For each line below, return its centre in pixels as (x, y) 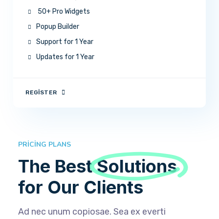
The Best (58, 166)
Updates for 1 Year (66, 57)
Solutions (137, 166)
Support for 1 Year (65, 42)
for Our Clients (81, 187)
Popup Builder (58, 26)
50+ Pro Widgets (63, 11)
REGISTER (41, 92)
